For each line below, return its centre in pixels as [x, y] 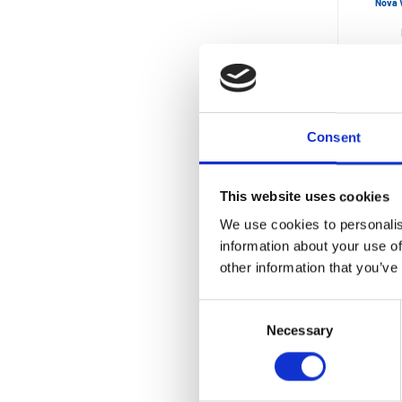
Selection [226, 331]
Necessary [300, 330]
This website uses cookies [304, 197]
